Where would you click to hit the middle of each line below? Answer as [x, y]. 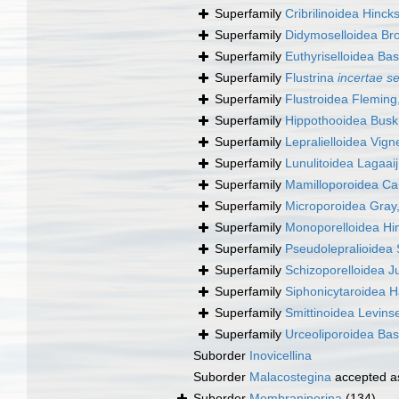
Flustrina [311, 78]
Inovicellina [281, 356]
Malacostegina [290, 377]
